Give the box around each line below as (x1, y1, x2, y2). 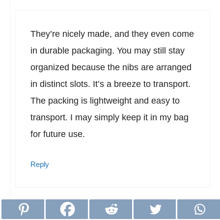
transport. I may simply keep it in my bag (30, 112, 189, 122)
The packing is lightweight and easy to (30, 96, 180, 106)
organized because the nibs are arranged (30, 62, 192, 72)
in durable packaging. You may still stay (30, 46, 185, 55)
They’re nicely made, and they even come (30, 29, 194, 39)
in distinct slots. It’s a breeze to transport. (30, 79, 191, 89)
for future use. (30, 129, 85, 139)
